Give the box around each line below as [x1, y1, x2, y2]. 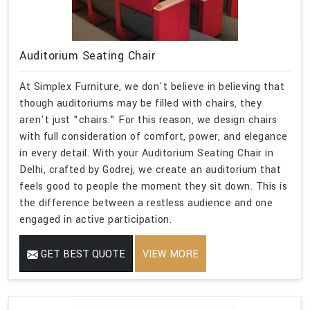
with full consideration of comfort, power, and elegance [19, 129, 288, 145]
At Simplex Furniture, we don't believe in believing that [19, 80, 284, 95]
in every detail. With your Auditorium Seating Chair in [19, 146, 273, 161]
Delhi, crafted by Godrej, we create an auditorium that [19, 163, 281, 178]
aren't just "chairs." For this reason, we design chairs [19, 113, 277, 128]
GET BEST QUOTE [38, 247, 125, 262]
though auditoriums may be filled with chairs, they [19, 96, 262, 111]
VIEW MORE [143, 247, 199, 262]
